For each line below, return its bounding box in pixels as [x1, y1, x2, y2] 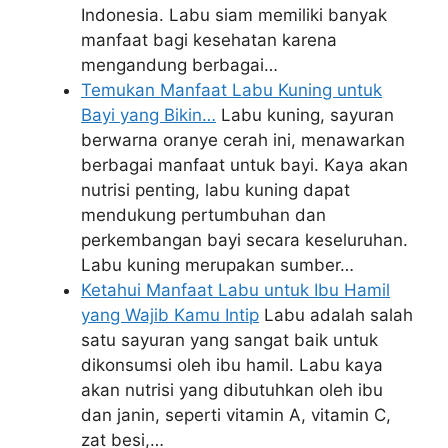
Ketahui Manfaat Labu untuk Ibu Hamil [81, 279, 390, 300]
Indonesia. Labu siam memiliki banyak [81, 4, 387, 25]
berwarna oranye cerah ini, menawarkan [81, 129, 405, 150]
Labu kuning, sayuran [216, 104, 394, 125]
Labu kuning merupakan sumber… [81, 254, 354, 275]
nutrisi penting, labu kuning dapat [81, 179, 350, 200]
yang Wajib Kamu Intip [81, 304, 259, 325]
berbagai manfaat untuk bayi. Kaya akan [81, 154, 408, 175]
